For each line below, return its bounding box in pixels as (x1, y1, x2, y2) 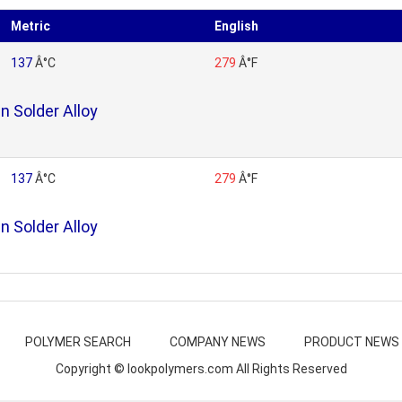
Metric (11, 19, 50, 33)
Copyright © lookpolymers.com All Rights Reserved (55, 362, 347, 376)
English (214, 19, 258, 33)
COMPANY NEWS (170, 335, 266, 349)
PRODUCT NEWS (304, 335, 399, 349)
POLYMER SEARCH (25, 335, 131, 349)
